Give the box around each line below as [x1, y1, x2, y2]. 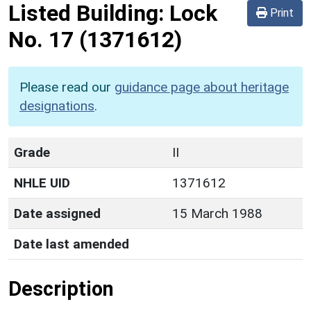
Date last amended [14, 235, 129, 252]
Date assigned [14, 205, 101, 221]
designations [19, 97, 94, 114]
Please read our [19, 78, 115, 95]
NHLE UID [14, 174, 70, 191]
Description [8, 276, 114, 301]
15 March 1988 [172, 205, 262, 221]
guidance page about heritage [115, 78, 289, 95]
